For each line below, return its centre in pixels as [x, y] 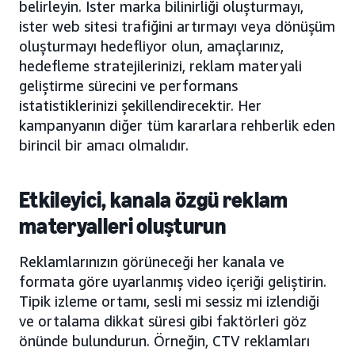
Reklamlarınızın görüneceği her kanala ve [152, 261]
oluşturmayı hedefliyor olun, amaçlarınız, [151, 46]
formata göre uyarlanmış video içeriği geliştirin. [173, 281]
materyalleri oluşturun [123, 226]
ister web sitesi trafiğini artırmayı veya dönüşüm [177, 26]
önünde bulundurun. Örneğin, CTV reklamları [164, 340]
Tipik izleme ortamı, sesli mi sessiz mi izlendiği [169, 301]
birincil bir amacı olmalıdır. [104, 145]
